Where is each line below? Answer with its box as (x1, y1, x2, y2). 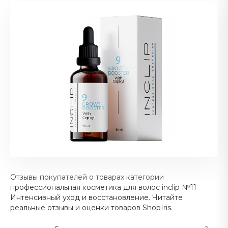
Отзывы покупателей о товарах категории (10, 173, 164, 182)
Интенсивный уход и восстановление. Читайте (10, 193, 183, 202)
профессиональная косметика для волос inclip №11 (10, 183, 196, 192)
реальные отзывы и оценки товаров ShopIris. (10, 203, 173, 212)
